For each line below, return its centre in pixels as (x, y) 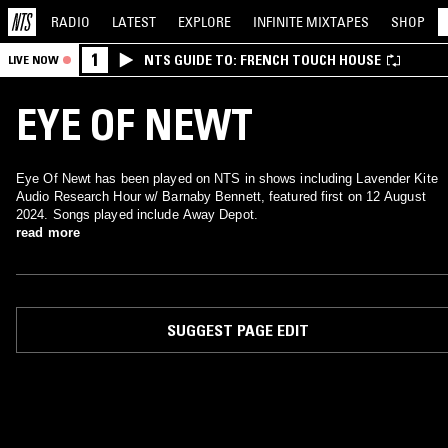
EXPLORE (204, 21)
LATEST (134, 21)
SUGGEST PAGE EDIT (237, 330)
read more (48, 232)
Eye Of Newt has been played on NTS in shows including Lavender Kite (227, 178)
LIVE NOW (33, 59)
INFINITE (279, 21)
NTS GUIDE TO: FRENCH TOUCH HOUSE (262, 60)
